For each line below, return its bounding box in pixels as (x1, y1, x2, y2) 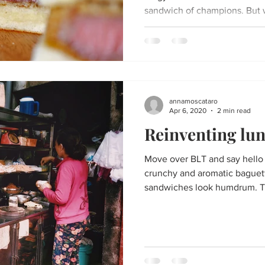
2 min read (217, 106, 251, 115)
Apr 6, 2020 (169, 106, 206, 115)
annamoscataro (169, 96, 218, 105)
